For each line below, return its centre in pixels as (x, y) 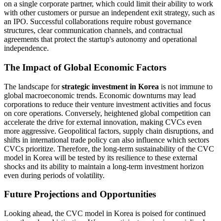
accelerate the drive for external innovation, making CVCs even (103, 122)
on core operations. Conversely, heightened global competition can (107, 113)
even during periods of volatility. (54, 175)
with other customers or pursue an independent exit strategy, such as (109, 13)
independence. (26, 48)
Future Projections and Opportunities (80, 194)
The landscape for (33, 86)
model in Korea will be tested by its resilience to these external (101, 157)
